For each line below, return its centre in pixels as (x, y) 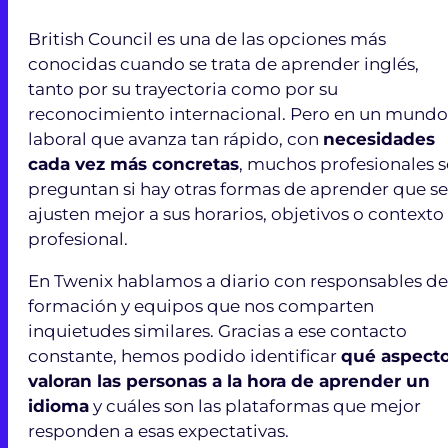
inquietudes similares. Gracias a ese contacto (217, 330)
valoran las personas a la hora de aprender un (229, 380)
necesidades (379, 138)
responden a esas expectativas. (158, 430)
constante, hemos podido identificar (184, 355)
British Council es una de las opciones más (207, 38)
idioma (58, 405)
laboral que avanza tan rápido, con (175, 138)
